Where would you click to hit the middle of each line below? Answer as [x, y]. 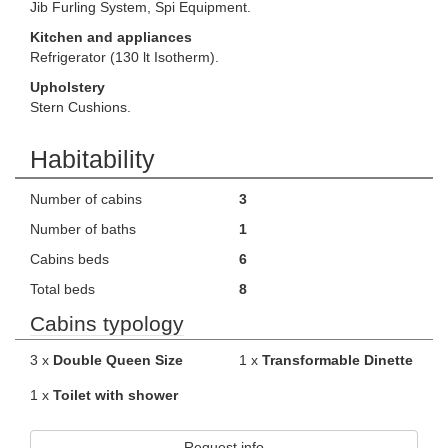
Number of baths [83, 229]
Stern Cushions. [80, 107]
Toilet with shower [115, 395]
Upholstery [67, 87]
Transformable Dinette [337, 360]
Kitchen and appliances [111, 37]
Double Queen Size [118, 360]
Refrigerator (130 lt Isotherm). [124, 57]
